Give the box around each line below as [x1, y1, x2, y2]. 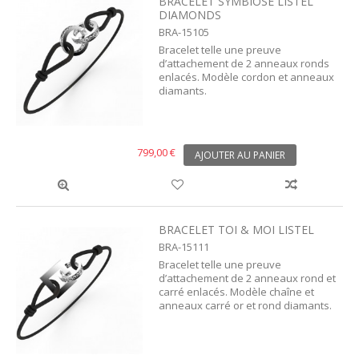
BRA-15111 [159, 239, 210, 254]
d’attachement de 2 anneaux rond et [159, 270, 337, 285]
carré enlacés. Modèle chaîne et [159, 284, 315, 299]
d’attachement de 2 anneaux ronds [159, 55, 330, 71]
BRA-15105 [159, 24, 210, 39]
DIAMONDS [159, 6, 222, 22]
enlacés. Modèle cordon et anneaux [159, 69, 335, 84]
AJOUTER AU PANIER [195, 147, 285, 162]
